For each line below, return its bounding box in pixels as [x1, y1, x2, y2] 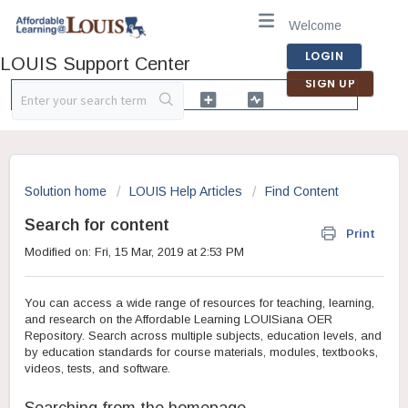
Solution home [25, 184, 110, 199]
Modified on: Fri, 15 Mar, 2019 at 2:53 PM [25, 245, 244, 259]
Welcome [288, 18, 345, 33]
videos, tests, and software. [25, 362, 170, 376]
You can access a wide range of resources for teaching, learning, [25, 296, 374, 311]
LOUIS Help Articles [129, 184, 242, 199]
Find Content [265, 184, 339, 199]
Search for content [25, 216, 169, 234]
